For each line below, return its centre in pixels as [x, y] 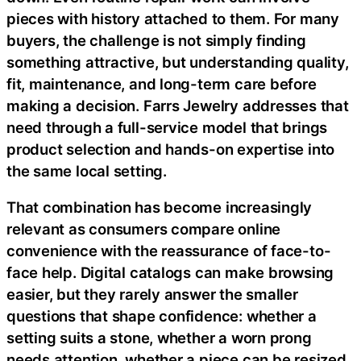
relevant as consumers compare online [144, 229]
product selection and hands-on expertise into [171, 149]
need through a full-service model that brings [167, 127]
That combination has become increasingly [160, 207]
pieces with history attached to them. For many [173, 18]
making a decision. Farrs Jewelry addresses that [178, 105]
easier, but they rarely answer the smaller [152, 294]
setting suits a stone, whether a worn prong [159, 338]
